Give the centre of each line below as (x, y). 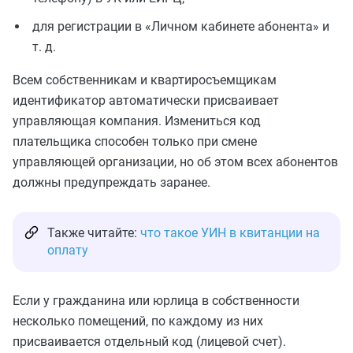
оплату (68, 250)
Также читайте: (94, 233)
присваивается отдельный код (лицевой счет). (149, 342)
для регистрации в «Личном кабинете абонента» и (181, 26)
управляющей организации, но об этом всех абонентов (175, 162)
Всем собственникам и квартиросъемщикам (145, 80)
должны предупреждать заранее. (111, 182)
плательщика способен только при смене (135, 141)
